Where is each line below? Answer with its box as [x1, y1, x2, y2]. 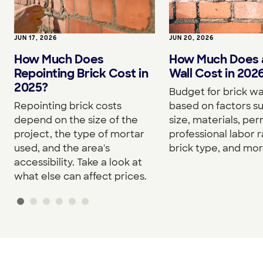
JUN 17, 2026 [14, 34, 57, 42]
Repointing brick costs [14, 100, 122, 113]
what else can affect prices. [14, 170, 147, 183]
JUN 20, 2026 [169, 34, 214, 42]
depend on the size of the [14, 114, 138, 127]
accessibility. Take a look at [14, 156, 142, 169]
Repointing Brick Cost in [14, 66, 148, 82]
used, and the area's [14, 142, 110, 155]
